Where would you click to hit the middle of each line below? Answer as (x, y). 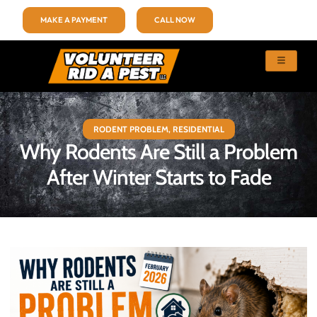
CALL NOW (175, 20)
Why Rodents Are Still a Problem (158, 152)
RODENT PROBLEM (131, 129)
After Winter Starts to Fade (158, 177)
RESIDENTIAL (198, 129)
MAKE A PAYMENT (74, 20)
